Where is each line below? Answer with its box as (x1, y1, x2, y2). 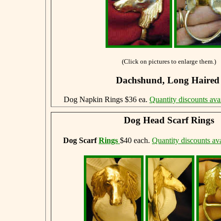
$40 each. (120, 136, 152, 145)
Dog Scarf (63, 136, 99, 145)
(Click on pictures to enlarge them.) (121, 58, 216, 66)
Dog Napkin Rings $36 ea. (64, 95, 149, 104)
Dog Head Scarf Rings (123, 114, 214, 125)
